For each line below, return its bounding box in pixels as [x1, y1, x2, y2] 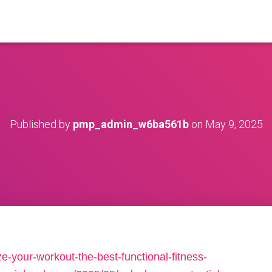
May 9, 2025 [205, 118, 263, 131]
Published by [9, 118, 73, 131]
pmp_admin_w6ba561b [72, 118, 189, 131]
